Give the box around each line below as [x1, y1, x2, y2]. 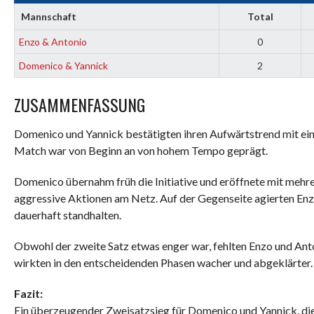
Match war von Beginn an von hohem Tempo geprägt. [14, 144, 268, 157]
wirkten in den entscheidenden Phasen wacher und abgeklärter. [14, 256, 313, 269]
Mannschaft [20, 11, 76, 22]
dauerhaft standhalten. [14, 208, 121, 221]
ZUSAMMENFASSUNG [14, 92, 145, 117]
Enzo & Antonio [19, 36, 87, 48]
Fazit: [14, 287, 43, 300]
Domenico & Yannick [19, 60, 108, 71]
